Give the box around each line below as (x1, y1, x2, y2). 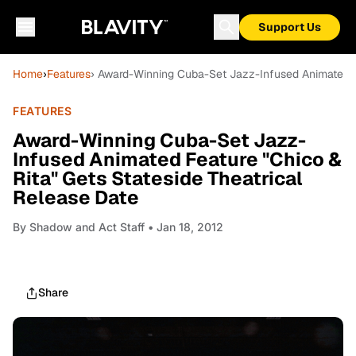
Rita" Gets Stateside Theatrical (13, 166, 303, 191)
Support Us (258, 20, 321, 34)
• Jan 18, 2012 (145, 220, 223, 234)
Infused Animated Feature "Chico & (13, 147, 342, 172)
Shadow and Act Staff (29, 220, 145, 234)
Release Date (13, 185, 139, 210)
